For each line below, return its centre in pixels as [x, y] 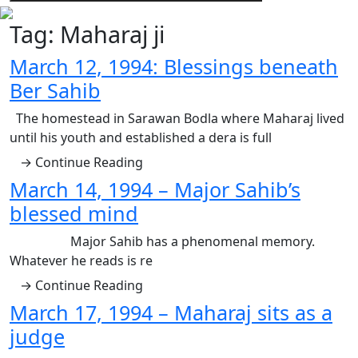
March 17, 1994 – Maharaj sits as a [171, 312]
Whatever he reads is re [81, 261]
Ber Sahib [55, 90]
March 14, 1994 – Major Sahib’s [155, 189]
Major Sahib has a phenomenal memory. [193, 241]
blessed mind [74, 213]
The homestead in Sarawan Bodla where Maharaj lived [179, 118]
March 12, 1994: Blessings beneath [174, 66]
